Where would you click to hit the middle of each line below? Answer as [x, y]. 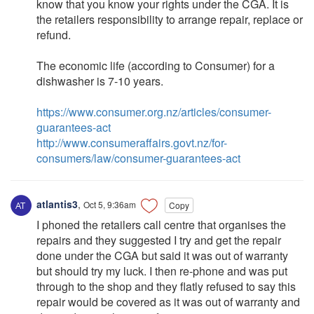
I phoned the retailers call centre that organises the [161, 225]
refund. [54, 35]
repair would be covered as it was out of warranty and [168, 302]
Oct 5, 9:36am [110, 205]
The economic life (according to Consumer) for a [156, 66]
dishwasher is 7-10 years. [100, 81]
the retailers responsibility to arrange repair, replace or [170, 20]
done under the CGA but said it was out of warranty [162, 256]
